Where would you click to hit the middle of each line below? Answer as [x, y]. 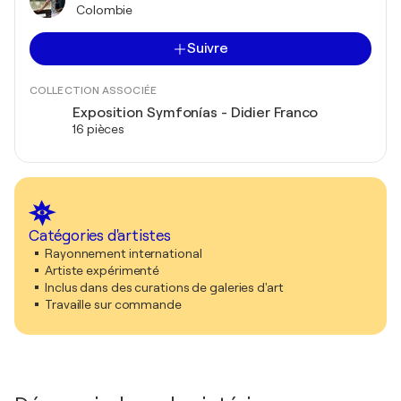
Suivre [208, 48]
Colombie [105, 10]
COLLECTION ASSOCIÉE [93, 90]
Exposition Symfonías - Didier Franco [196, 113]
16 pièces [99, 129]
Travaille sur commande [113, 304]
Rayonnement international [124, 253]
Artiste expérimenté [102, 270]
